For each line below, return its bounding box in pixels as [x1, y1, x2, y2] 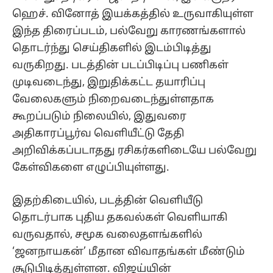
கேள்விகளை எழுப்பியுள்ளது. [12, 161, 172, 174]
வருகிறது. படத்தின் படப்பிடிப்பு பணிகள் [12, 58, 229, 72]
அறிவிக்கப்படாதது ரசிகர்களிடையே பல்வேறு [12, 144, 257, 157]
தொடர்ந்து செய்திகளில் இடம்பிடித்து [12, 41, 211, 55]
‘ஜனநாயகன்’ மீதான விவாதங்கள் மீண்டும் [12, 245, 245, 258]
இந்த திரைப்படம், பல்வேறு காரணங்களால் [12, 24, 246, 38]
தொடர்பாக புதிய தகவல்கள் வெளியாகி [12, 211, 227, 224]
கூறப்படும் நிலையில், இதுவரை [12, 110, 186, 123]
